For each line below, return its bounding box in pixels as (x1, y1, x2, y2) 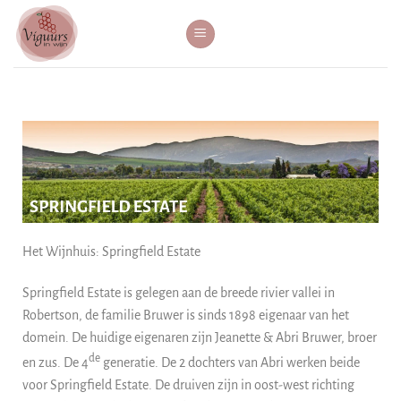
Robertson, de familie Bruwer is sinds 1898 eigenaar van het (22, 307, 349, 322)
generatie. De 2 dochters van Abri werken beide (100, 354, 360, 370)
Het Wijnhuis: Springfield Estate (22, 243, 200, 259)
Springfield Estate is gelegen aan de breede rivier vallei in (22, 285, 335, 300)
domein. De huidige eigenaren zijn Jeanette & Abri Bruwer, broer (22, 329, 377, 345)
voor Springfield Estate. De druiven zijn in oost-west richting (22, 377, 354, 392)
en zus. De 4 (22, 354, 89, 370)
